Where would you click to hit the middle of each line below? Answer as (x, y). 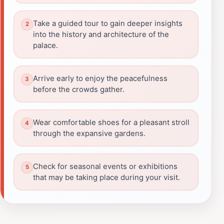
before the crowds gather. (79, 89)
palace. (45, 45)
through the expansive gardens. (89, 133)
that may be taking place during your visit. (106, 177)
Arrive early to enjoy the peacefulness (100, 78)
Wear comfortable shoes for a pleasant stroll (111, 122)
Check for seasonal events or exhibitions (105, 166)
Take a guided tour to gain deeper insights (108, 23)
